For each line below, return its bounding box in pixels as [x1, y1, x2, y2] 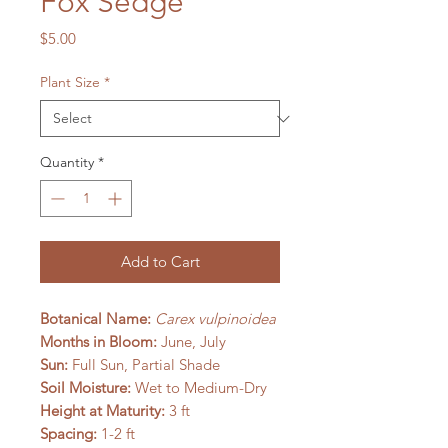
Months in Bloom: [40, 332, 157, 351]
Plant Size [40, 73, 100, 91]
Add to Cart [120, 252, 200, 271]
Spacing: [40, 424, 97, 443]
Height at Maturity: [40, 401, 165, 420]
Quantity [40, 153, 94, 171]
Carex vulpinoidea [155, 309, 276, 328]
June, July [157, 332, 226, 351]
